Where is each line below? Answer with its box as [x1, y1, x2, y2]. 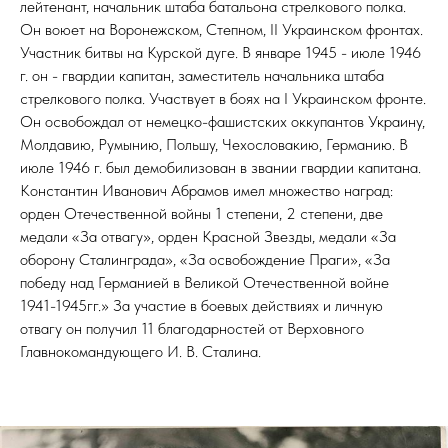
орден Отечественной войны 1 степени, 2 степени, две [20, 204, 383, 224]
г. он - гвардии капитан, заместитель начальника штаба [20, 66, 384, 86]
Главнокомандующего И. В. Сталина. [20, 342, 261, 362]
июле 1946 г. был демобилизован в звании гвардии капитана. [20, 158, 421, 178]
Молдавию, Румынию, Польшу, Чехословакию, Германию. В [20, 135, 408, 155]
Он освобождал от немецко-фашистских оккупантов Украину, [20, 112, 425, 132]
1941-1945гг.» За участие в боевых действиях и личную [20, 296, 383, 316]
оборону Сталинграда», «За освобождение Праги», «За [20, 250, 390, 270]
